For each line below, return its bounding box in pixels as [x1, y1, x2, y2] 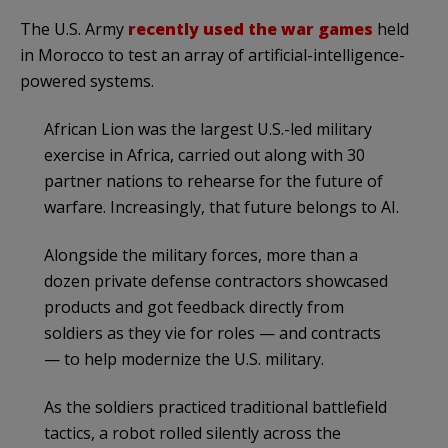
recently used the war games [128, 17, 373, 40]
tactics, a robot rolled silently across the [44, 421, 341, 444]
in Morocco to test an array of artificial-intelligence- [20, 43, 405, 66]
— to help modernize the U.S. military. [44, 347, 324, 370]
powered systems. [20, 69, 154, 92]
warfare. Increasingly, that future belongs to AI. [44, 195, 399, 218]
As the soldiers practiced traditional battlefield [44, 395, 387, 418]
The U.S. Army [20, 17, 128, 40]
